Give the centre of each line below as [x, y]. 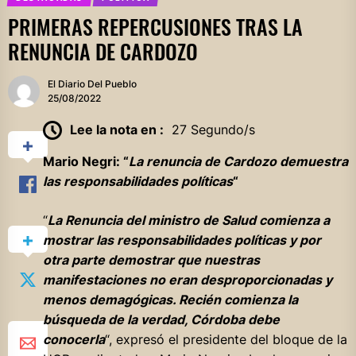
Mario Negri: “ [85, 162]
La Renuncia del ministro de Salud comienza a [188, 221]
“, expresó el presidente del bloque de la [226, 340]
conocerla [74, 340]
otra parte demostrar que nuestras [151, 260]
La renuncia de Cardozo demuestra [238, 162]
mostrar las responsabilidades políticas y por [182, 240]
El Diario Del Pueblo [92, 83]
